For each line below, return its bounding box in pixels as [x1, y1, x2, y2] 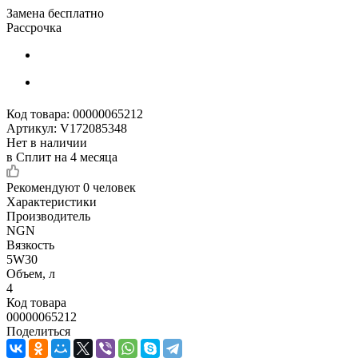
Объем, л [6, 266, 55, 280]
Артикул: [6, 121, 57, 135]
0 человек [83, 180, 136, 194]
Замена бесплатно [6, 6, 104, 20]
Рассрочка [6, 20, 62, 34]
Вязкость [6, 237, 54, 252]
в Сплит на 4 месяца [6, 149, 117, 164]
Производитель [6, 209, 90, 223]
